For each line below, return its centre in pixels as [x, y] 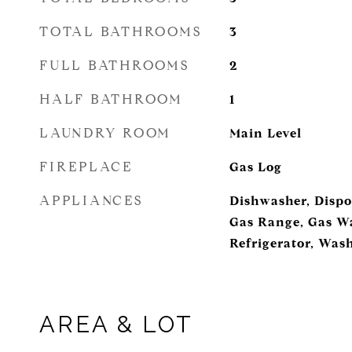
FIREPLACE [86, 167]
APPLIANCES [91, 201]
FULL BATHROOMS [114, 66]
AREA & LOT [116, 324]
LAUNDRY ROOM [105, 133]
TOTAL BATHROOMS [121, 32]
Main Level [265, 133]
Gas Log [255, 167]
